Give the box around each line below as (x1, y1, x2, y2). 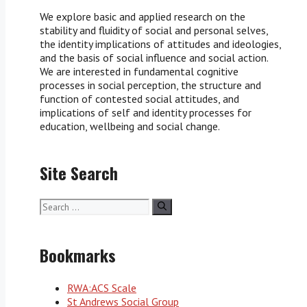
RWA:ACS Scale (67, 281, 136, 295)
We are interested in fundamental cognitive (40, 64, 238, 79)
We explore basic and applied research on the (40, 10, 245, 24)
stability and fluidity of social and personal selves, (40, 23, 268, 38)
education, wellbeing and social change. (40, 119, 220, 134)
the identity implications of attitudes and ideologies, (40, 37, 281, 51)
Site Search (40, 160, 118, 186)
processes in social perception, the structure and (40, 78, 261, 93)
